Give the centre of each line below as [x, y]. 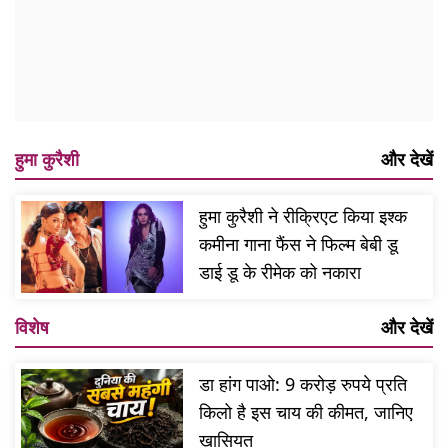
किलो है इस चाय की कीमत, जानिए [306, 411]
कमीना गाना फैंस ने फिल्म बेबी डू [299, 244]
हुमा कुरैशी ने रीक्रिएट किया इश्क [303, 216]
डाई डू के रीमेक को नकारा [280, 272]
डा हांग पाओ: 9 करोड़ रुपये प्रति [303, 383]
